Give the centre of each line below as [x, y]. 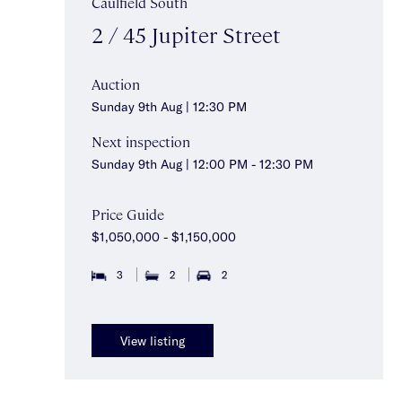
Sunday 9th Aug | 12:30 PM [169, 107]
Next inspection [141, 141]
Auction [116, 84]
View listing [153, 340]
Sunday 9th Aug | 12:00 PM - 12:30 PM [202, 163]
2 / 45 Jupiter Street [186, 35]
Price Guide [128, 214]
